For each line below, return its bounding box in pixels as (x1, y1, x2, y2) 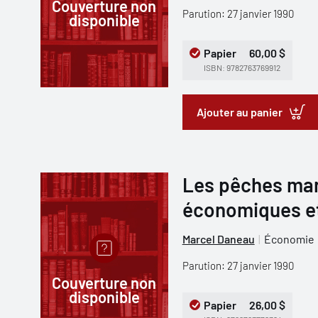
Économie (263, 232, 314, 246)
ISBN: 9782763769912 (203, 62, 280, 72)
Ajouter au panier (196, 105, 283, 119)
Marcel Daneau (182, 232, 255, 246)
